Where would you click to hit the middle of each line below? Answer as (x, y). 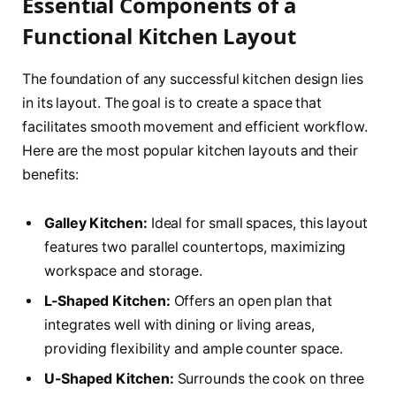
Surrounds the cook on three (269, 379)
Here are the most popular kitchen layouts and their (190, 150)
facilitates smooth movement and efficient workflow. (195, 126)
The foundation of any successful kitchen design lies (193, 79)
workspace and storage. (124, 271)
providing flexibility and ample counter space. (194, 349)
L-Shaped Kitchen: (107, 301)
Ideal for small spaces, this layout (257, 224)
